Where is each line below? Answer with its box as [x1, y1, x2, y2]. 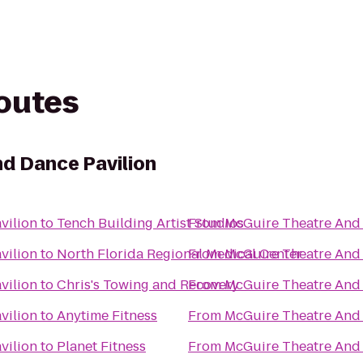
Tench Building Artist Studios [57, 214, 244, 233]
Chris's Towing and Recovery [57, 275, 239, 294]
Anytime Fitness [57, 306, 157, 325]
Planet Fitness [57, 337, 146, 356]
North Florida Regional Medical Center [57, 245, 302, 263]
